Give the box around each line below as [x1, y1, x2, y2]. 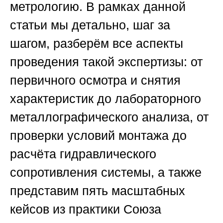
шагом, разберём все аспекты [10, 36, 183, 51]
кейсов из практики [10, 202, 123, 217]
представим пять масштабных [10, 184, 185, 198]
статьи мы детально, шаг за [10, 18, 170, 32]
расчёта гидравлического [10, 147, 156, 161]
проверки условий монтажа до [10, 128, 187, 143]
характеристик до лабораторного [10, 92, 201, 106]
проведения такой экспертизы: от [10, 55, 203, 69]
